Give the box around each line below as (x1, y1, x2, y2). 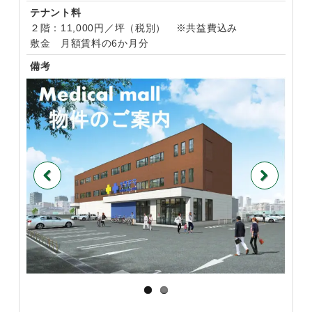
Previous (33, 192, 77, 204)
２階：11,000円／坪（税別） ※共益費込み (29, 22, 237, 33)
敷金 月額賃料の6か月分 (29, 38, 149, 49)
